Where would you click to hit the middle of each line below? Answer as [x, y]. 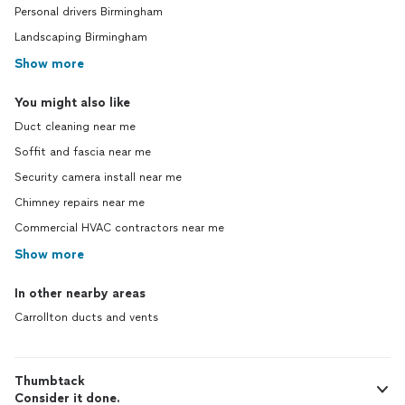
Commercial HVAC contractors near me [119, 228]
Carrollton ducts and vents [86, 317]
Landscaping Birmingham [81, 37]
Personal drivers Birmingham [89, 12]
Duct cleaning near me [75, 127]
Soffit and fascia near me [83, 152]
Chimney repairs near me [80, 202]
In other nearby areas [80, 293]
